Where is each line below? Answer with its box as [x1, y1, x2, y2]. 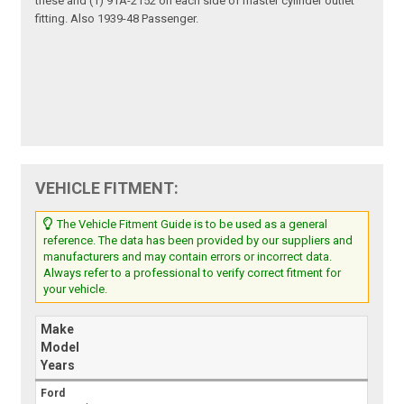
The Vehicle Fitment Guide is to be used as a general [54, 217, 328, 232]
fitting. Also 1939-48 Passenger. [35, 12, 199, 26]
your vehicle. [43, 282, 108, 297]
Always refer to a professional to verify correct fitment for [43, 266, 342, 280]
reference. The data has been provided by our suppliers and [43, 234, 353, 248]
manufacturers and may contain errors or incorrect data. [43, 250, 333, 264]
